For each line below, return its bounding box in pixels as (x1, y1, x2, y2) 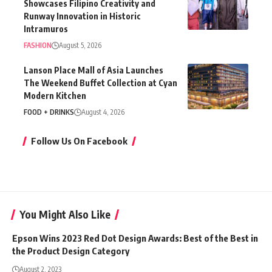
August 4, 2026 (81, 107, 124, 117)
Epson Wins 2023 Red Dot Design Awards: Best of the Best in (12, 233, 258, 244)
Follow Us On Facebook (31, 135, 127, 147)
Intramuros (24, 24, 68, 35)
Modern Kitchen (24, 90, 86, 101)
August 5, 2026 (59, 41, 101, 50)
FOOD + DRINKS (24, 107, 74, 117)
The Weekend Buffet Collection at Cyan (24, 78, 177, 89)
